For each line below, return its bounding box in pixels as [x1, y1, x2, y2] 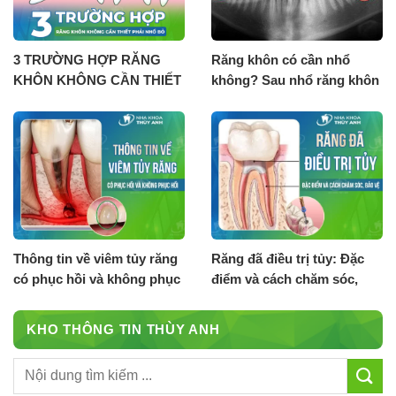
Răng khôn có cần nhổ [211, 52, 350, 68]
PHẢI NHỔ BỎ [13, 93, 103, 109]
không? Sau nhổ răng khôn [211, 72, 379, 88]
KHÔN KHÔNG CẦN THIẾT [13, 72, 181, 88]
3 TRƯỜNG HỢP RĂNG [13, 52, 161, 68]
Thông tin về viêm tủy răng [13, 251, 178, 267]
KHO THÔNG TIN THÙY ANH [27, 322, 220, 338]
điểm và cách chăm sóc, [211, 271, 358, 287]
